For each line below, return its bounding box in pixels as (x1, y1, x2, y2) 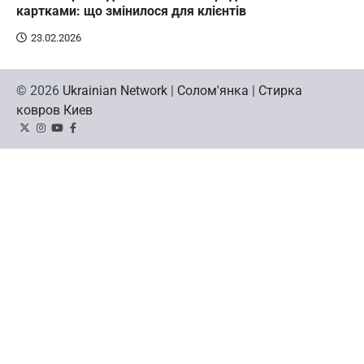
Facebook (71, 128, 118, 141)
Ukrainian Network (63, 83, 167, 98)
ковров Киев (16, 102, 93, 118)
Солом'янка (177, 83, 249, 98)
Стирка (258, 83, 302, 98)
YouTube (55, 128, 97, 141)
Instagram (39, 128, 87, 141)
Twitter (23, 128, 56, 141)
